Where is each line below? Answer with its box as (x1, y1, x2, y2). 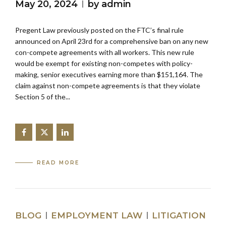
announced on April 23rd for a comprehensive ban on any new (15, 37, 208, 46)
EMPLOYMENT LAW (51, 210, 142, 220)
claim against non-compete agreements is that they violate (15, 81, 200, 90)
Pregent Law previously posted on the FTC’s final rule (15, 26, 184, 35)
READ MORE (37, 159, 80, 166)
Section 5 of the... (15, 92, 70, 101)
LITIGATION (152, 210, 206, 220)
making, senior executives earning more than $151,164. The (15, 70, 203, 79)
